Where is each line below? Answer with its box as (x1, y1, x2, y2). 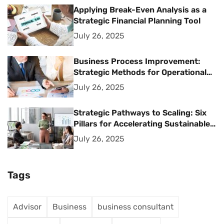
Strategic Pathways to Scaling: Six (73, 108, 206, 118)
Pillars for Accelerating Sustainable (73, 119, 210, 129)
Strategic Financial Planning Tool (73, 16, 200, 26)
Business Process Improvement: (73, 56, 200, 66)
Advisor (13, 202, 41, 212)
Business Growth (73, 130, 140, 140)
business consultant (97, 202, 173, 212)
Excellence (73, 78, 114, 88)
